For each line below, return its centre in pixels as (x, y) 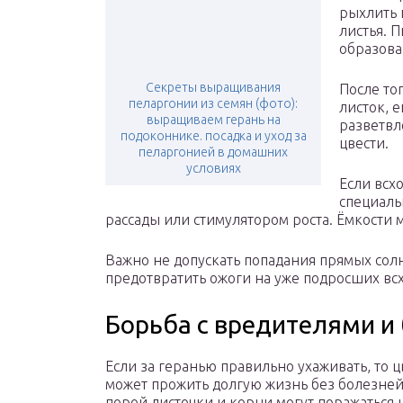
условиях (213, 169)
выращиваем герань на (213, 120)
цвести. (364, 143)
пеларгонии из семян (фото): (213, 104)
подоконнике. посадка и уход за (213, 136)
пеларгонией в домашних (213, 152)
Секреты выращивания (213, 88)
